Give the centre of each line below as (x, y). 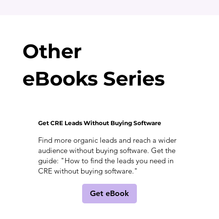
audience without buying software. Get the (107, 150)
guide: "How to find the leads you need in (106, 160)
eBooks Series (93, 78)
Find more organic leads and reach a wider (107, 140)
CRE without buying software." (88, 171)
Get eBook (109, 193)
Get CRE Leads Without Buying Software (100, 123)
